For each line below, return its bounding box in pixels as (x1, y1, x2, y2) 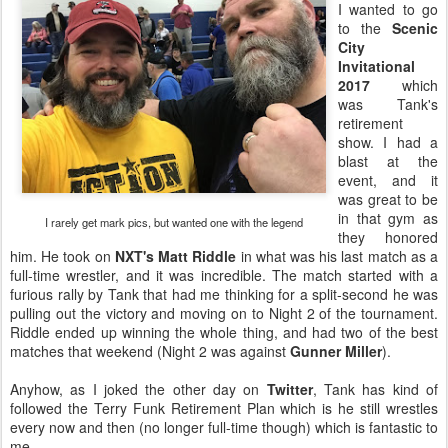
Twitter (266, 379, 313, 399)
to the (338, 18, 392, 38)
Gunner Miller (290, 341, 382, 361)
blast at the (338, 151, 438, 171)
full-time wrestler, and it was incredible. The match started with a (10, 265, 438, 285)
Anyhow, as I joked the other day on (10, 379, 267, 399)
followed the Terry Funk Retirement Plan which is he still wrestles (10, 398, 438, 418)
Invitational (338, 56, 415, 76)
